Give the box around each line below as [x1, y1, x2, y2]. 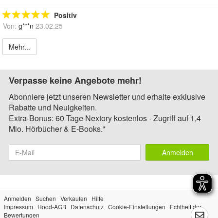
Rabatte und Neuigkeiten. [9, 101, 97, 113]
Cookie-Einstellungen [108, 202, 165, 211]
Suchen [36, 194, 56, 202]
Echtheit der [170, 202, 201, 211]
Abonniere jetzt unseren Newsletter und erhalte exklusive [9, 91, 205, 102]
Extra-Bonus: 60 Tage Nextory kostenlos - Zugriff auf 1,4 [9, 112, 201, 124]
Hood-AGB [37, 202, 66, 211]
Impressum [4, 202, 33, 211]
